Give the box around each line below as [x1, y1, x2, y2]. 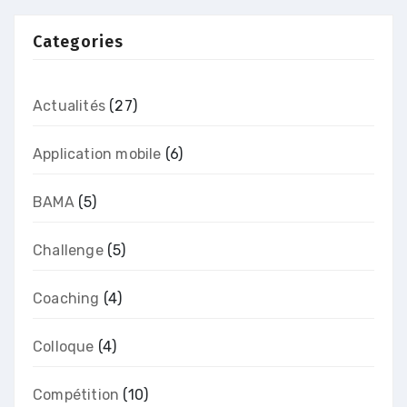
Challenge [33, 242, 104, 260]
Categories [33, 32, 124, 53]
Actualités [33, 97, 105, 115]
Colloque [33, 338, 94, 356]
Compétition [33, 386, 120, 404]
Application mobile [33, 145, 162, 164]
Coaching [33, 290, 100, 308]
